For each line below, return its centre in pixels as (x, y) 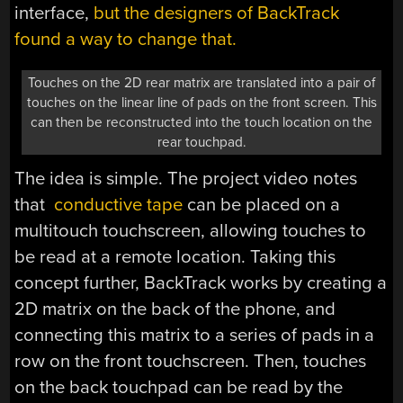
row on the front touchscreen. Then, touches (191, 361)
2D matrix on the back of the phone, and (175, 309)
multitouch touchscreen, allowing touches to (191, 230)
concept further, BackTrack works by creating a (201, 282)
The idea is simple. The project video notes (186, 178)
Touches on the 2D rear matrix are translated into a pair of (201, 82)
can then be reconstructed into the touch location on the (201, 122)
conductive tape (119, 204)
